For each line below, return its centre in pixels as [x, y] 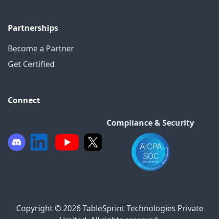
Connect [24, 100]
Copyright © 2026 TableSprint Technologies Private [109, 208]
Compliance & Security [150, 122]
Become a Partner [41, 48]
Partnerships [33, 28]
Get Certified [31, 64]
